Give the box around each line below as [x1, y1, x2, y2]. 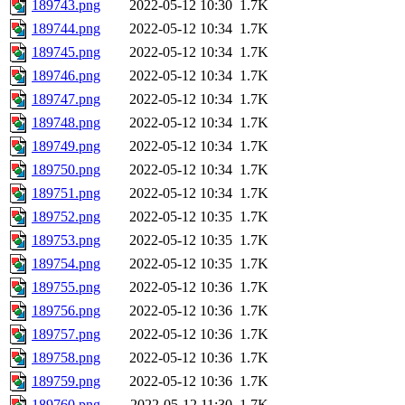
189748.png [32, 115, 100, 131]
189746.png [32, 68, 100, 84]
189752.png [32, 209, 100, 225]
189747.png [32, 91, 100, 108]
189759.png [32, 373, 100, 390]
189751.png [32, 185, 100, 202]
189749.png [32, 138, 100, 155]
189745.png [32, 44, 100, 61]
